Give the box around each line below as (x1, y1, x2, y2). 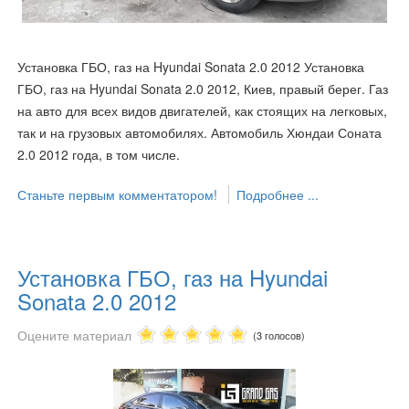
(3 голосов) (253, 327, 305, 342)
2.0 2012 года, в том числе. (17, 144, 180, 163)
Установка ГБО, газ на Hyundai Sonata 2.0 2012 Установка (17, 57, 364, 76)
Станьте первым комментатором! (17, 184, 221, 204)
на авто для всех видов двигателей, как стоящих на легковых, (17, 100, 387, 120)
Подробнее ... (236, 184, 319, 204)
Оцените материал (17, 325, 131, 344)
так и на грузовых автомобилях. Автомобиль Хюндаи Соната (17, 122, 382, 142)
